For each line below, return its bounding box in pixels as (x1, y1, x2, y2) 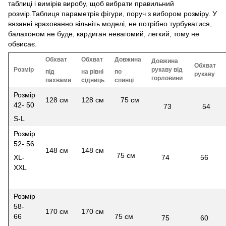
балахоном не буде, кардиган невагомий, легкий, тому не (8, 29, 199, 38)
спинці (115, 76, 134, 84)
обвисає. (8, 39, 37, 48)
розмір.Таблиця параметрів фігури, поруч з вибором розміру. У (8, 9, 217, 18)
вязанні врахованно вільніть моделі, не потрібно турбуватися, (8, 19, 212, 28)
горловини (151, 74, 184, 82)
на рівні (81, 68, 103, 75)
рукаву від (151, 66, 183, 73)
